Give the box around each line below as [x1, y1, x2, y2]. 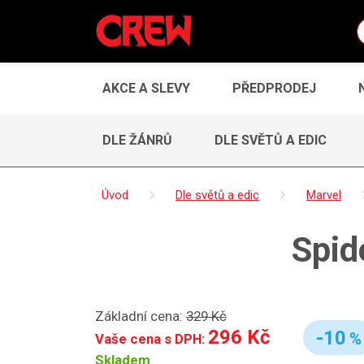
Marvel [306, 187, 341, 202]
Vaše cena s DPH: [95, 330, 208, 347]
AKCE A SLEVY [102, 80, 190, 96]
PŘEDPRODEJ [232, 80, 316, 96]
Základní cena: [95, 307, 186, 324]
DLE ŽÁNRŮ [102, 132, 172, 148]
